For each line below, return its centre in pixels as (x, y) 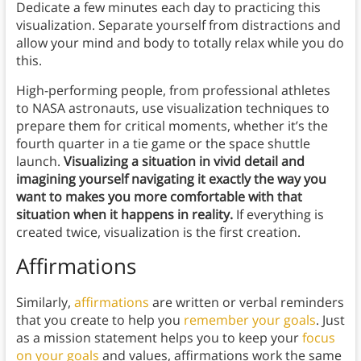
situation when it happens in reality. (124, 215)
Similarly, (45, 303)
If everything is (278, 215)
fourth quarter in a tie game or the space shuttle (163, 144)
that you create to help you (100, 320)
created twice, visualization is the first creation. (160, 232)
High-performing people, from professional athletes (173, 91)
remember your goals (249, 320)
